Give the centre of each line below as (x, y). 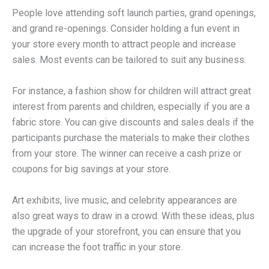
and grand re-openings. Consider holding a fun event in (126, 29)
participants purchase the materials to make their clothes (131, 138)
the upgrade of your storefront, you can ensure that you (126, 231)
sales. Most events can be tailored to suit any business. (129, 60)
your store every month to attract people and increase (124, 44)
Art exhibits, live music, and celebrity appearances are (125, 200)
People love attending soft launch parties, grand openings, (134, 13)
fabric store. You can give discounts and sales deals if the (133, 122)
